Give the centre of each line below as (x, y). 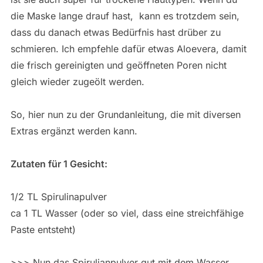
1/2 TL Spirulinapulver (58, 197)
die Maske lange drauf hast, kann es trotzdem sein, (125, 16)
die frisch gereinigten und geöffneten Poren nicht (118, 65)
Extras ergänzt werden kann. (74, 131)
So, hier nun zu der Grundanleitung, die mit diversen (125, 114)
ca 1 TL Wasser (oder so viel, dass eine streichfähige (127, 213)
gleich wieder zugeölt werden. (77, 82)
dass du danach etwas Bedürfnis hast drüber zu (115, 32)
